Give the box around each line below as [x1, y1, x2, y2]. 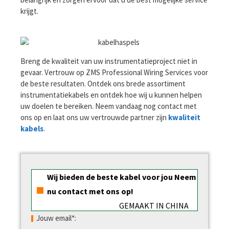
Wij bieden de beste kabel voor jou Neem [47, 172, 196, 182]
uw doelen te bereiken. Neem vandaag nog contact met [20, 101, 197, 111]
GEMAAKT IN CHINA [119, 200, 189, 211]
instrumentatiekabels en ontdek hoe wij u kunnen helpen [20, 89, 202, 100]
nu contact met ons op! [47, 186, 133, 197]
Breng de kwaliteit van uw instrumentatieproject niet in [20, 56, 197, 66]
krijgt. [20, 6, 38, 16]
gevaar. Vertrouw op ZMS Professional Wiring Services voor [20, 67, 208, 77]
